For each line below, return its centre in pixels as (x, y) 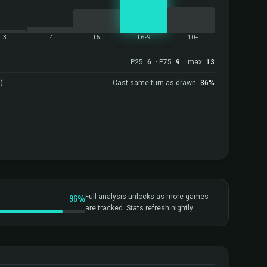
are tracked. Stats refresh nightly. (140, 208)
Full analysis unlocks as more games (147, 197)
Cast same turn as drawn (155, 83)
